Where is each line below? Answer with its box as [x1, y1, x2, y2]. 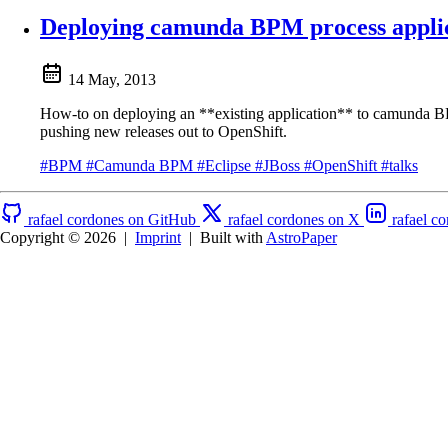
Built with [200, 228, 266, 246]
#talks [381, 156, 418, 174]
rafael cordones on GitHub [28, 210, 196, 228]
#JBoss [255, 156, 304, 174]
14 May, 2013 [68, 70, 156, 88]
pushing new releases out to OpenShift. [40, 122, 287, 140]
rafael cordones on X [228, 210, 360, 228]
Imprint [135, 228, 181, 246]
